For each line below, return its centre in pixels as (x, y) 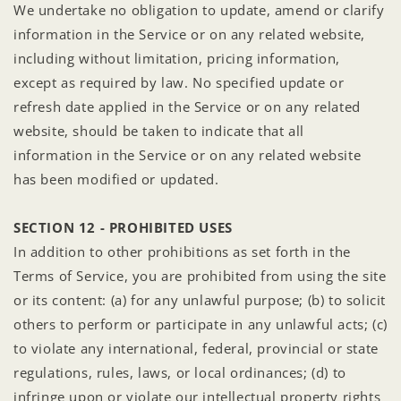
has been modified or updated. (116, 179)
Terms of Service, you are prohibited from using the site (200, 275)
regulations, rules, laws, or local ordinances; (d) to (180, 372)
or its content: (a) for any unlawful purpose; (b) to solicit (200, 299)
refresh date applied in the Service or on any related (187, 106)
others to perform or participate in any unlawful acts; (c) (200, 324)
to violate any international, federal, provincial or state (196, 348)
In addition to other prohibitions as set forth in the (182, 251)
